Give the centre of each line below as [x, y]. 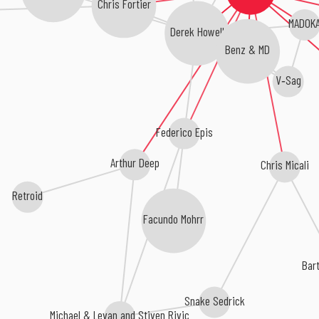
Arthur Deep [135, 163]
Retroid [28, 196]
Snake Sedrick [216, 300]
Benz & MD [246, 49]
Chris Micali [285, 164]
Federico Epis [184, 131]
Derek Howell [195, 31]
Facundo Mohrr [173, 219]
